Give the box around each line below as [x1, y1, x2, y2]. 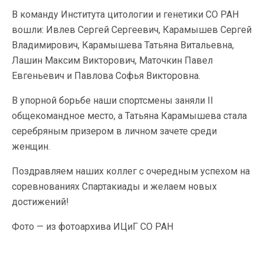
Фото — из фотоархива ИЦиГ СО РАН [12, 221, 173, 232]
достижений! [12, 196, 69, 207]
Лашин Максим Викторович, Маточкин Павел [12, 55, 213, 66]
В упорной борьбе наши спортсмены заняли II [12, 95, 213, 106]
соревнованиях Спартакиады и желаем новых [12, 181, 217, 192]
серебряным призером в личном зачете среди [12, 126, 217, 137]
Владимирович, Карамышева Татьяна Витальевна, [12, 39, 234, 51]
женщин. [12, 141, 50, 152]
